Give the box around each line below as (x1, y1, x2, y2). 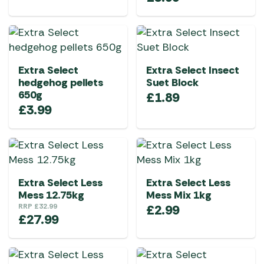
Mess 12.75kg (18, 188, 84, 202)
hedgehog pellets (18, 75, 103, 90)
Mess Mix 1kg (146, 188, 212, 202)
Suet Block (146, 75, 199, 90)
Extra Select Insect (146, 63, 239, 77)
